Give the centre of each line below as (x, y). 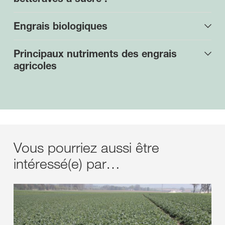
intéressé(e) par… (67, 163)
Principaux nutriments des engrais (95, 54)
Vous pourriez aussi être (86, 147)
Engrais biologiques (61, 26)
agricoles (35, 66)
